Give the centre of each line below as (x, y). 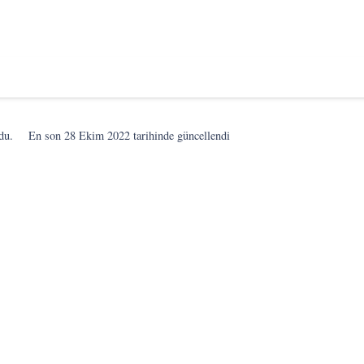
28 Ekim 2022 (97, 135)
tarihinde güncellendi (180, 135)
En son (47, 135)
